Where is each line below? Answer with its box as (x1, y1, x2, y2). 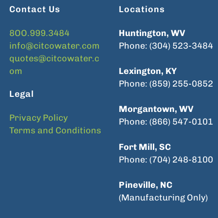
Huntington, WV (119, 28, 185, 38)
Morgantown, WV (119, 104, 194, 114)
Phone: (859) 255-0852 (119, 78, 213, 89)
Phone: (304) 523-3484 (119, 40, 213, 51)
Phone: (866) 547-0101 (119, 116, 213, 127)
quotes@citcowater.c (9, 53, 99, 64)
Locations (119, 4, 165, 15)
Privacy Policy (9, 112, 70, 123)
